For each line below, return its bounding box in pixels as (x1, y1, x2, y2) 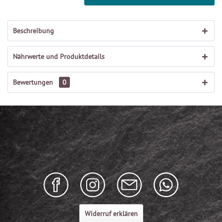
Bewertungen (13, 78, 55, 87)
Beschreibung (13, 26, 54, 35)
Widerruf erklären (84, 209, 138, 218)
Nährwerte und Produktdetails (13, 52, 105, 61)
